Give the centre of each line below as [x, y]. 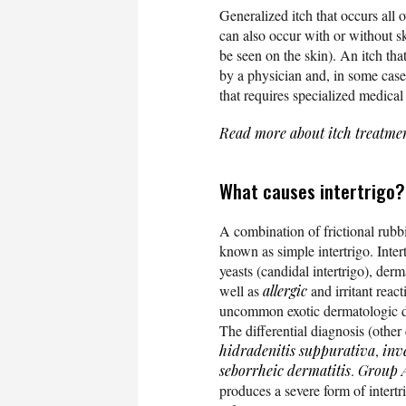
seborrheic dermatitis [285, 371]
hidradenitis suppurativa [297, 351]
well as [241, 291]
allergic [285, 291]
